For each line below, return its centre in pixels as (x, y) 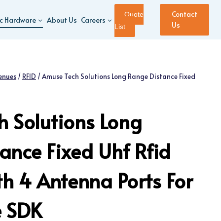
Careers (93, 20)
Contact (184, 14)
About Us (62, 20)
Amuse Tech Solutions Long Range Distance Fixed (119, 76)
